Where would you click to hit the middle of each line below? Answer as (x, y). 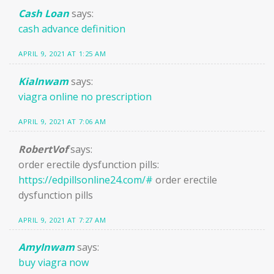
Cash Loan (44, 13)
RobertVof (43, 149)
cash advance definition (72, 28)
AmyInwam (46, 247)
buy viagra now (54, 263)
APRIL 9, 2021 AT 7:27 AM (62, 220)
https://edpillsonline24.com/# (86, 180)
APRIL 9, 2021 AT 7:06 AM (62, 121)
